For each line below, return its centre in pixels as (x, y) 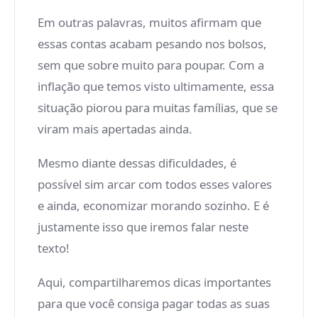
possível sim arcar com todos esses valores (155, 184)
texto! (54, 248)
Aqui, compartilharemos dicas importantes (154, 282)
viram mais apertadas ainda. (115, 129)
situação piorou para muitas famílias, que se (158, 108)
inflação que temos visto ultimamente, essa (156, 86)
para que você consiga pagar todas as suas (154, 303)
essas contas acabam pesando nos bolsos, (152, 44)
